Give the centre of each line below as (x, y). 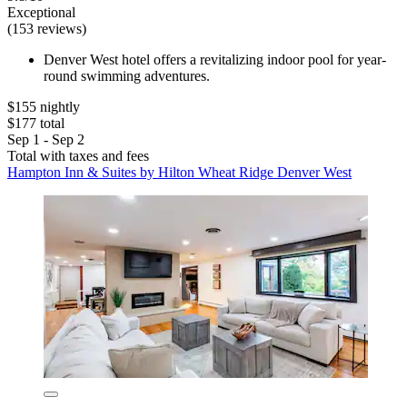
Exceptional (41, 12)
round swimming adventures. (127, 75)
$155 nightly (44, 106)
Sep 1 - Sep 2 (46, 139)
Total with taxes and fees (78, 155)
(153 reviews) (47, 28)
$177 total (36, 123)
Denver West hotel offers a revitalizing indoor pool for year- (215, 59)
